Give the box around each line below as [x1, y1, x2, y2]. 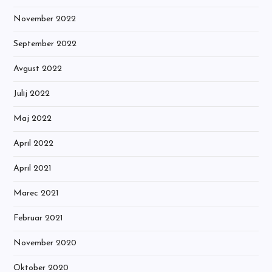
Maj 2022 [13, 114, 52, 123]
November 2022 [13, 15, 76, 24]
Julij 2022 [13, 89, 50, 98]
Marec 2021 [13, 189, 59, 198]
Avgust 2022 [13, 64, 63, 73]
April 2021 [13, 164, 52, 173]
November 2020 [13, 239, 77, 248]
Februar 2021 [13, 214, 64, 223]
